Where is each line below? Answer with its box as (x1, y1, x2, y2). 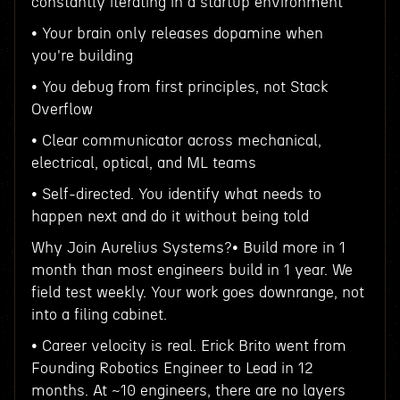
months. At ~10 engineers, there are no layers (30, 383, 346, 398)
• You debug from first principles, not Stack (30, 79, 328, 95)
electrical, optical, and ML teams (30, 155, 256, 171)
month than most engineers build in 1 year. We (30, 262, 353, 278)
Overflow (30, 102, 93, 117)
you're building (30, 48, 133, 63)
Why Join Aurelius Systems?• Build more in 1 (30, 240, 346, 255)
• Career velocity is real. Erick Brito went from (30, 338, 346, 354)
